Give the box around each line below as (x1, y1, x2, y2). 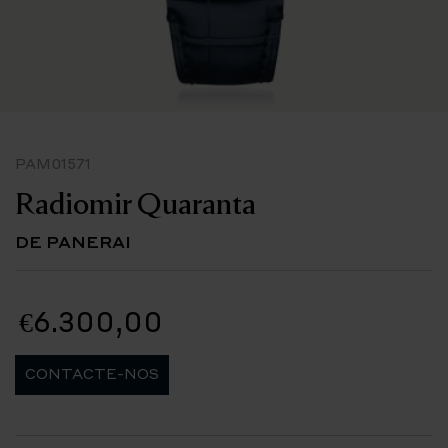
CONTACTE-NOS (25, 364, 159, 382)
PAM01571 (15, 154, 91, 172)
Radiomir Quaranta (15, 183, 256, 222)
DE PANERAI (15, 231, 131, 252)
